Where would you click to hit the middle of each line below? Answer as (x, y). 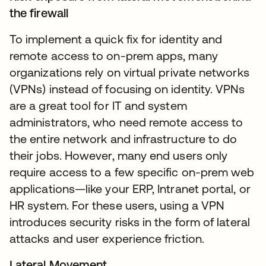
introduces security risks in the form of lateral (130, 221)
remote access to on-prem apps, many (114, 55)
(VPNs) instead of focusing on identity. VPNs (127, 88)
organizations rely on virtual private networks (129, 72)
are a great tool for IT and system (98, 105)
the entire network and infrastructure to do (123, 138)
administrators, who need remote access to (126, 122)
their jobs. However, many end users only (119, 155)
